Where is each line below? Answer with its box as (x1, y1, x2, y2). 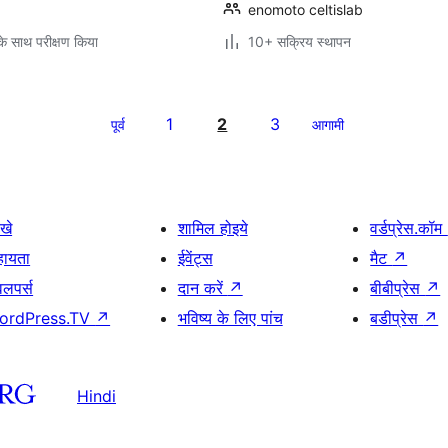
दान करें (177, 278, 228, 298)
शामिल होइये (177, 218, 248, 238)
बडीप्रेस (370, 308, 424, 328)
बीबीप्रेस (370, 278, 426, 298)
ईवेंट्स (177, 248, 213, 268)
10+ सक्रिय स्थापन (248, 33, 351, 50)
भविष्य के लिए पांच (177, 308, 283, 328)
